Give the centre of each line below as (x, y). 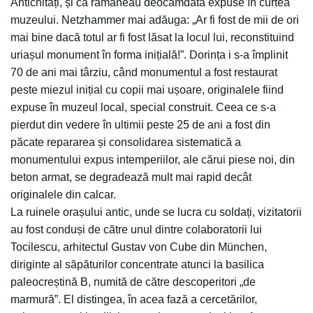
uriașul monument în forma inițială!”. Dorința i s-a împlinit (149, 55)
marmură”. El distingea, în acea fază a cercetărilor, (134, 299)
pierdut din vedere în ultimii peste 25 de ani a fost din (140, 125)
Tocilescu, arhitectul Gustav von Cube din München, (139, 247)
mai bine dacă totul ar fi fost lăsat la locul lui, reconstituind (152, 37)
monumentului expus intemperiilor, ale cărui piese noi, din (153, 160)
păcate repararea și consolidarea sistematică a (126, 142)
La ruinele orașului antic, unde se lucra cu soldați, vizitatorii (156, 212)
